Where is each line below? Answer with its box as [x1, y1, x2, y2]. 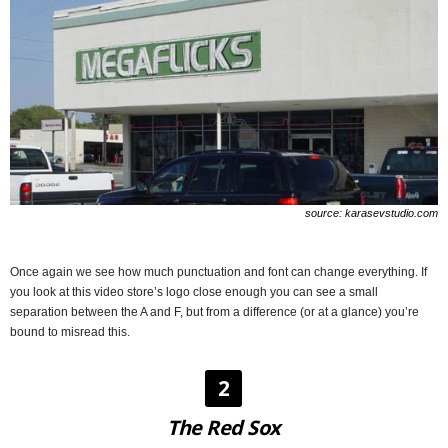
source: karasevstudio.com [305, 206, 438, 219]
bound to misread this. [10, 324, 130, 339]
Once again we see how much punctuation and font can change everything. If [10, 264, 427, 279]
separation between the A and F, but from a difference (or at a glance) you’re [10, 304, 419, 319]
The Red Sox [166, 413, 281, 441]
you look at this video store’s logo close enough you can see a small [10, 284, 378, 299]
